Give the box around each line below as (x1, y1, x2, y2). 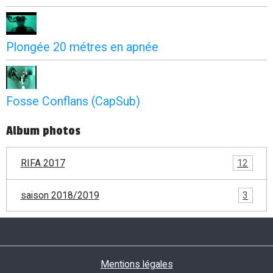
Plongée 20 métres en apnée (6, 40, 158, 55)
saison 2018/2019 (20, 189, 99, 201)
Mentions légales (100, 258, 173, 271)
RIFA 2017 (20, 157, 65, 169)
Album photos (6, 122, 80, 138)
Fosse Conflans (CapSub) (6, 94, 140, 108)
